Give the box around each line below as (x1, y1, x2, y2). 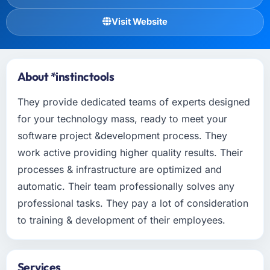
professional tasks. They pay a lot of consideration (17, 196, 248, 209)
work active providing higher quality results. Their (17, 146, 243, 159)
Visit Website (111, 16, 168, 27)
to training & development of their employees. (17, 213, 225, 226)
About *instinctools (17, 69, 115, 84)
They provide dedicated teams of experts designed (17, 95, 250, 108)
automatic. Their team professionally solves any (17, 180, 234, 192)
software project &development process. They (17, 129, 227, 142)
